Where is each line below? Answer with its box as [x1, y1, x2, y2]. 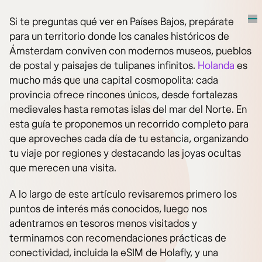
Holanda [198, 59, 235, 73]
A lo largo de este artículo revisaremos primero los [9, 188, 237, 201]
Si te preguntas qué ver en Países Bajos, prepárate [9, 15, 234, 29]
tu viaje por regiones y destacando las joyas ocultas [9, 147, 241, 160]
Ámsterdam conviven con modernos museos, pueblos [9, 44, 251, 58]
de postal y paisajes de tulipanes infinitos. [9, 59, 198, 73]
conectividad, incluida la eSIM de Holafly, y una [9, 246, 218, 260]
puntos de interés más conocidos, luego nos [9, 202, 207, 216]
